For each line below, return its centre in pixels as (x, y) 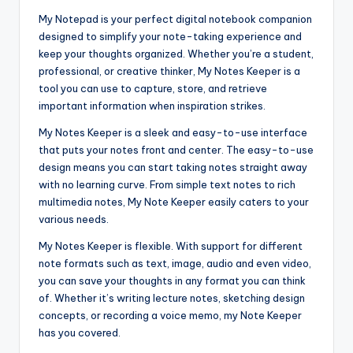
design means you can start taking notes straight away (173, 167)
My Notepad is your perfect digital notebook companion (175, 19)
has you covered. (80, 332)
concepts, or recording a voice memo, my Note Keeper (170, 315)
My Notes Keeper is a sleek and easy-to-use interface (173, 132)
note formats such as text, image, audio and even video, (175, 263)
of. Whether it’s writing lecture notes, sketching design (172, 297)
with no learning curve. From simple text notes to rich (167, 184)
